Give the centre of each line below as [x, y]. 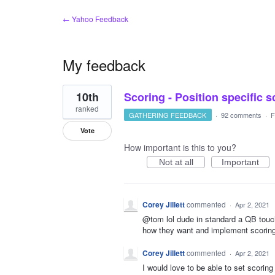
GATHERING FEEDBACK [168, 115]
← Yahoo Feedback [95, 19]
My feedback [104, 65]
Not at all [176, 162]
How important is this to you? [180, 147]
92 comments [241, 115]
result [73, 98]
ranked [87, 108]
